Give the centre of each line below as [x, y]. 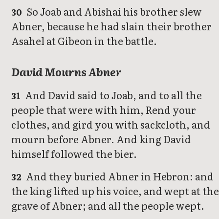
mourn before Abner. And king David [101, 139]
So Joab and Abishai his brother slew [113, 11]
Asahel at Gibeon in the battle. [84, 41]
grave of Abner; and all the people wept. [108, 206]
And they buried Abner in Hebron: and [119, 176]
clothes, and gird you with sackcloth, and [111, 124]
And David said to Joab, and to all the [113, 95]
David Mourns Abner [66, 72]
